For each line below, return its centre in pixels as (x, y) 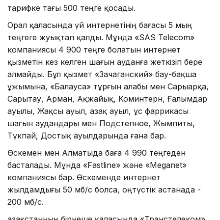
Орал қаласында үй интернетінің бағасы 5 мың (100, 25)
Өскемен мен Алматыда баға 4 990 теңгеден (96, 152)
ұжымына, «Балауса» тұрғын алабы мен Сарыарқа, (108, 86)
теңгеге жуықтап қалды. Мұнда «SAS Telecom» (101, 37)
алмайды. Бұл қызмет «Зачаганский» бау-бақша (102, 74)
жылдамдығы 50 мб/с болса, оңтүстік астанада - (104, 189)
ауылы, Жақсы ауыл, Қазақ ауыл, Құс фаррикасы (98, 111)
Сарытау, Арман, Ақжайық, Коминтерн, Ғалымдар (107, 98)
